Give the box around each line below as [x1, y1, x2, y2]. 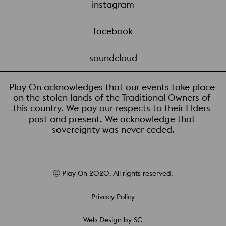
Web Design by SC [83, 215, 143, 225]
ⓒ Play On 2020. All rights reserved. [52, 168, 173, 178]
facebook [93, 25, 133, 37]
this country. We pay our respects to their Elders [13, 102, 213, 115]
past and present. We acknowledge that [28, 113, 198, 125]
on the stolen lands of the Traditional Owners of [13, 92, 213, 104]
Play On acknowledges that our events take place [9, 81, 217, 93]
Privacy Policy [91, 192, 135, 202]
